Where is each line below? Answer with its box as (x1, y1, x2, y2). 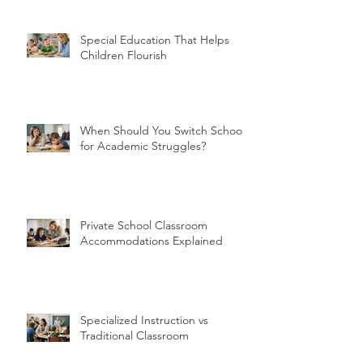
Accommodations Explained (80, 233, 223, 248)
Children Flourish (80, 47, 167, 62)
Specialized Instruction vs (80, 312, 208, 327)
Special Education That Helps (80, 32, 229, 47)
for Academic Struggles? (80, 138, 206, 153)
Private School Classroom (80, 217, 207, 233)
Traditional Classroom (80, 327, 189, 343)
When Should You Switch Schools (80, 122, 250, 138)
